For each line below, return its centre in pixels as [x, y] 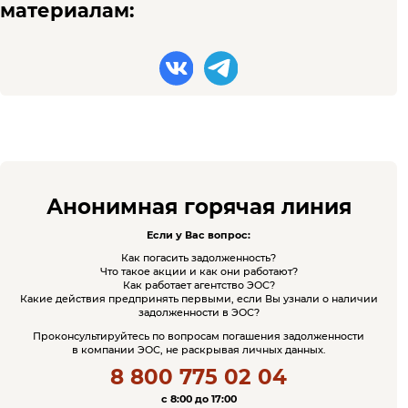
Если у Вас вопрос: [199, 235]
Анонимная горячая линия [199, 206]
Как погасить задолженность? [199, 259]
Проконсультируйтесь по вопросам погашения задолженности [199, 336]
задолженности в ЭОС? [199, 313]
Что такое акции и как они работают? [199, 272]
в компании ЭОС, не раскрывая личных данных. [199, 350]
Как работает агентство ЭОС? [199, 286]
